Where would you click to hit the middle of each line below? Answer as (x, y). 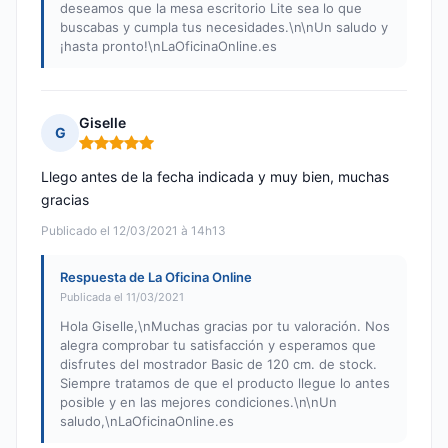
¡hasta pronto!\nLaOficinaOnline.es (168, 46)
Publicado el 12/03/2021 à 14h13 (133, 231)
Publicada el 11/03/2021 (122, 297)
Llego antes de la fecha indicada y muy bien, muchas (215, 177)
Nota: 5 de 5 (120, 151)
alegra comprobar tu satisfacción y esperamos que (218, 345)
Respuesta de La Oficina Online (156, 277)
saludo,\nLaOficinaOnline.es (147, 421)
